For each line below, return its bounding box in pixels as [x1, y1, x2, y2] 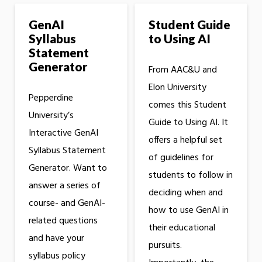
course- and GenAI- [29, 195, 105, 211]
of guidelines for [148, 150, 213, 166]
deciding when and [148, 185, 223, 201]
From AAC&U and [148, 62, 217, 78]
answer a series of [29, 178, 101, 194]
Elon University [148, 80, 206, 95]
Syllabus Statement [29, 143, 106, 158]
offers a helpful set [148, 132, 222, 148]
